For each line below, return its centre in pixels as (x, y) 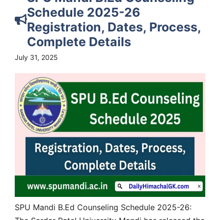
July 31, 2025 (36, 57)
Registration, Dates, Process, (114, 27)
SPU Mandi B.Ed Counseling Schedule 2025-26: (103, 207)
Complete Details (79, 41)
